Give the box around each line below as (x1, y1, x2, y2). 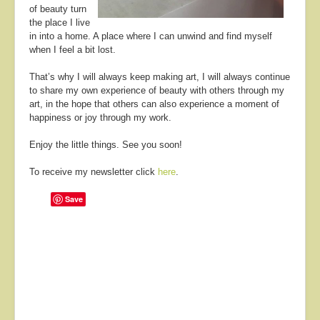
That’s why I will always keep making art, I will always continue (29, 71, 290, 83)
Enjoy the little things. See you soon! (29, 139, 182, 151)
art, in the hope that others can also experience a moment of (29, 99, 279, 110)
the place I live (29, 17, 90, 29)
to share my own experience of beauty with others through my (29, 85, 284, 96)
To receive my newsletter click (29, 166, 158, 178)
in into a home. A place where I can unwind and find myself (29, 31, 272, 42)
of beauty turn (29, 4, 86, 15)
